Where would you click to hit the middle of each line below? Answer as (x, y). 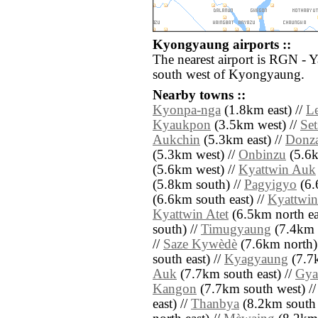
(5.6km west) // (196, 170)
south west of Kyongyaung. (229, 75)
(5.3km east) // (243, 140)
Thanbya (215, 304)
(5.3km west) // (196, 155)
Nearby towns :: (199, 95)
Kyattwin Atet (191, 215)
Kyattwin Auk (277, 170)
